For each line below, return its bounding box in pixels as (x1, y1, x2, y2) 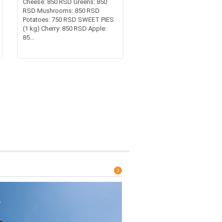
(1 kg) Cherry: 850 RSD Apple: (22, 24, 107, 32)
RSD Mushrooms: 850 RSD (22, 6, 100, 14)
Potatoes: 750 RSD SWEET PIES (22, 15, 114, 23)
